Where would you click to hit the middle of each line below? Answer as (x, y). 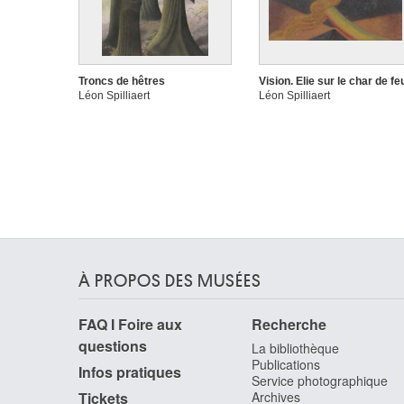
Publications (286, 364)
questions (113, 346)
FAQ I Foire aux (130, 324)
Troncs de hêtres (122, 81)
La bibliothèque (295, 348)
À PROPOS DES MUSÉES (170, 281)
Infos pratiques (130, 372)
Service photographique (320, 381)
